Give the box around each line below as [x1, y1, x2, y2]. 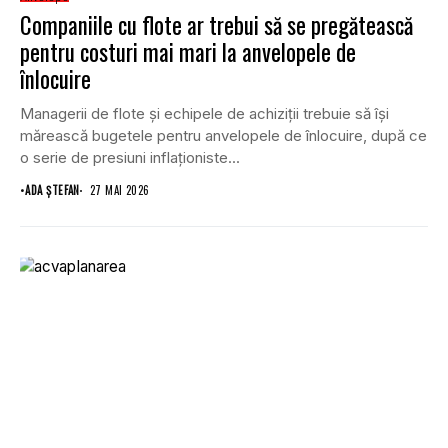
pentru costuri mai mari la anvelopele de [20, 35, 356, 70]
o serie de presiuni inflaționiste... [20, 148, 240, 168]
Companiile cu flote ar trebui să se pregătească [20, 8, 413, 43]
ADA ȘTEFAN [25, 182, 80, 199]
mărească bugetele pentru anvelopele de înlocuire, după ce [20, 126, 427, 146]
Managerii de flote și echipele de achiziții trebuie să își [20, 104, 389, 124]
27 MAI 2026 [89, 182, 150, 199]
